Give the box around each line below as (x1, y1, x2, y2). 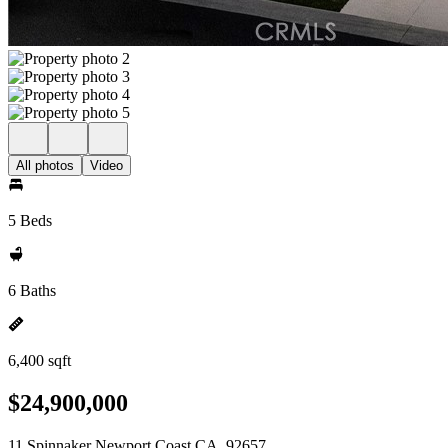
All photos (16, 158, 74, 173)
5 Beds (8, 212, 52, 229)
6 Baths (8, 282, 56, 299)
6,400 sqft (8, 352, 71, 369)
